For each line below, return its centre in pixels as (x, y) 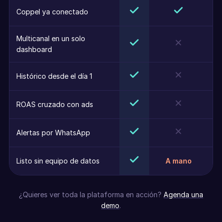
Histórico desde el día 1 (54, 76)
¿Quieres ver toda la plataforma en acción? (90, 194)
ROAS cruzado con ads (55, 104)
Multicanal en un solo (51, 38)
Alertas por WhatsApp (53, 133)
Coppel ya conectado (52, 12)
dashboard (34, 49)
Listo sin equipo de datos (58, 161)
